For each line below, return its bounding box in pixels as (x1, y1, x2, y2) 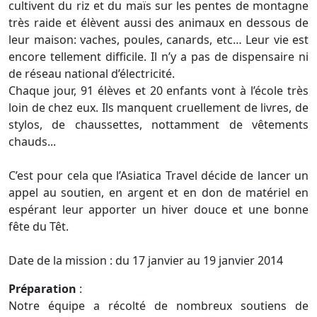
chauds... (8, 134, 56, 149)
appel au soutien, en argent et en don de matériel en (8, 185, 309, 200)
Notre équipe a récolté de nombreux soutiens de (8, 298, 309, 313)
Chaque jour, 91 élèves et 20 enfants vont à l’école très (8, 83, 309, 98)
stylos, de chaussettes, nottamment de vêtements (8, 117, 309, 132)
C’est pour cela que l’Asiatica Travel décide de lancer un (8, 168, 309, 183)
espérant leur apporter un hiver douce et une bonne (8, 202, 309, 217)
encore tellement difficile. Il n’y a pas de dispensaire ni (8, 49, 309, 64)
